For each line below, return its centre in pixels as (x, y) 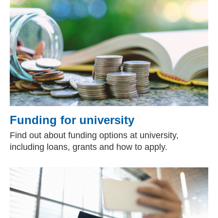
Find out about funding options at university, (94, 135)
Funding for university (72, 120)
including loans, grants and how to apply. (89, 147)
